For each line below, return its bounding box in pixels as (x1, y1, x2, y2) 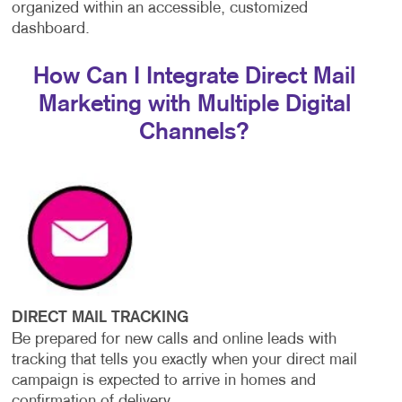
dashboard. (11, 22, 90, 38)
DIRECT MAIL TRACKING (11, 310, 188, 326)
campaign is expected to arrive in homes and (11, 373, 316, 389)
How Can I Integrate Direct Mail (33, 66, 355, 88)
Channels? (139, 122, 249, 144)
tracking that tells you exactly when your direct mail (11, 353, 357, 369)
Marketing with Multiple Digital (38, 94, 351, 116)
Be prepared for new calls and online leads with (11, 332, 336, 348)
